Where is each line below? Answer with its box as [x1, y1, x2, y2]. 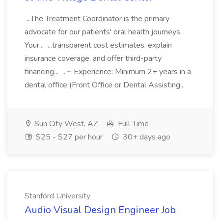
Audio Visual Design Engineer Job [25, 203, 176, 217]
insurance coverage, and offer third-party [25, 53, 162, 64]
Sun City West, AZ [32, 118, 98, 129]
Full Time [116, 118, 149, 129]
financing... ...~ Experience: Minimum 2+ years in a [25, 66, 191, 77]
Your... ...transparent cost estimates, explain [25, 40, 172, 51]
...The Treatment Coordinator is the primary [25, 13, 169, 24]
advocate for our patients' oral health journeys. [25, 27, 182, 37]
